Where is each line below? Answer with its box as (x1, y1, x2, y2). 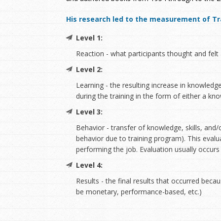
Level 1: (76, 33, 103, 43)
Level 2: (76, 65, 103, 74)
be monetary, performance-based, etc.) (76, 187, 202, 197)
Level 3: (76, 107, 103, 117)
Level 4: (76, 160, 103, 170)
